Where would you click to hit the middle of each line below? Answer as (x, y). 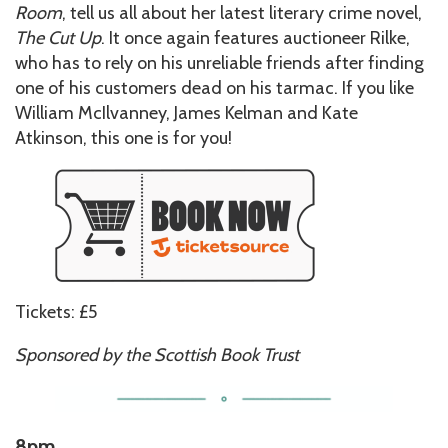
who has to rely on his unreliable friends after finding (219, 63)
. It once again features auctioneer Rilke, (255, 38)
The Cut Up (58, 38)
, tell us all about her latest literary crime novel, (242, 13)
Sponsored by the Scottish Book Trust (157, 355)
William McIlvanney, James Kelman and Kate (186, 113)
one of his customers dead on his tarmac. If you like (214, 88)
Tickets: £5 (56, 312)
